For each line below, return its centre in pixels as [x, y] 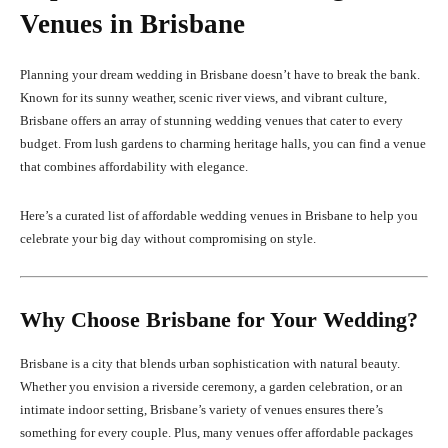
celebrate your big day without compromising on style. [168, 239]
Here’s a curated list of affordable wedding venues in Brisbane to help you [219, 216]
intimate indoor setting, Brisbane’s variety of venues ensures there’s [201, 410]
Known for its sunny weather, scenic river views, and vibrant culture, [203, 98]
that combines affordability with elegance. [134, 167]
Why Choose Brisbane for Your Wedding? [219, 320]
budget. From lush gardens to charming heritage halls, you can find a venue [223, 144]
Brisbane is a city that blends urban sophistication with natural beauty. [210, 364]
